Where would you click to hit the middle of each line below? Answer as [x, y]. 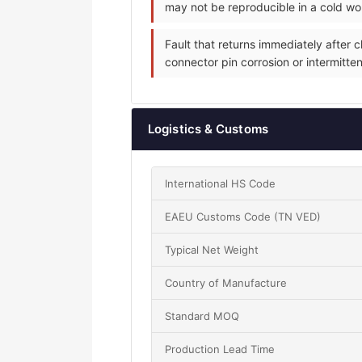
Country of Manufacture [226, 283]
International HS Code [220, 184]
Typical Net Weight [212, 250]
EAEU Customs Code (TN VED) [243, 217]
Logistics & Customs [208, 129]
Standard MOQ [202, 316]
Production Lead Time [220, 349]
